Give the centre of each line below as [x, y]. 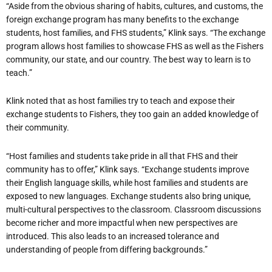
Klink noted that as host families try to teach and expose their [121, 101]
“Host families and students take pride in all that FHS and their [122, 156]
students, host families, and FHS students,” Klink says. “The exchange [136, 32]
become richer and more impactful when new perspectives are [122, 223]
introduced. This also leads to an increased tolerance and [113, 236]
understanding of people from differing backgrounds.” [107, 249]
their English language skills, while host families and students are [127, 182]
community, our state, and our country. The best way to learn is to [128, 59]
